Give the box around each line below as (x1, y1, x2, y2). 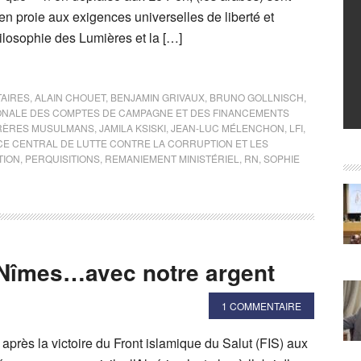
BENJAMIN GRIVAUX (110, 90, 205, 104)
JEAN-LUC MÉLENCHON (171, 121, 284, 135)
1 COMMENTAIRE (222, 299, 301, 313)
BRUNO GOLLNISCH (210, 90, 304, 104)
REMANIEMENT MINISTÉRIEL (105, 151, 239, 165)
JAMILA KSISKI (99, 121, 166, 135)
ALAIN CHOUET (35, 90, 106, 104)
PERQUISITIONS (25, 151, 100, 165)
